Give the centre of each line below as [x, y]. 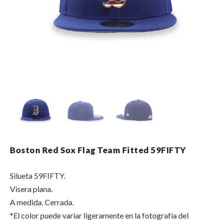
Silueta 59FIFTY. [38, 176]
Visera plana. [31, 189]
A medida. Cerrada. [42, 202]
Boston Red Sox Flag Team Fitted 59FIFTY [98, 150]
